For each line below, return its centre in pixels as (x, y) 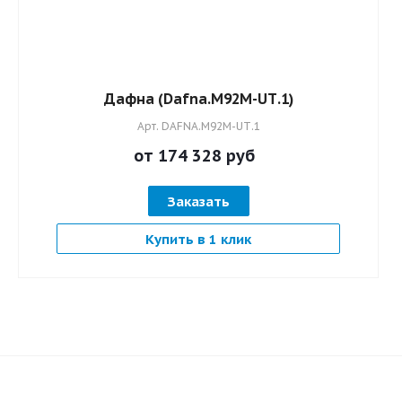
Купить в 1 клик (198, 239)
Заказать (198, 201)
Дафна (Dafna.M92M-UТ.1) (198, 98)
